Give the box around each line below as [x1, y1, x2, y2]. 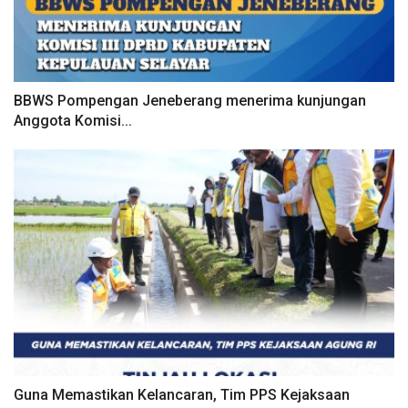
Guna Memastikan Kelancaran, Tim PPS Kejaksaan [14, 385, 350, 403]
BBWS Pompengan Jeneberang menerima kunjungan [14, 91, 366, 109]
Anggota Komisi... [14, 111, 132, 129]
